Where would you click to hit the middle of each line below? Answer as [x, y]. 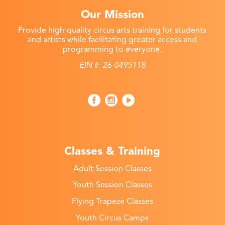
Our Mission [112, 14]
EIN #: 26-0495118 [112, 66]
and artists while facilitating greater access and [113, 39]
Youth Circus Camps [113, 218]
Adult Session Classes [112, 168]
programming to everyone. [113, 49]
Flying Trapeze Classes [112, 201]
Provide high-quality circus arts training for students [113, 30]
